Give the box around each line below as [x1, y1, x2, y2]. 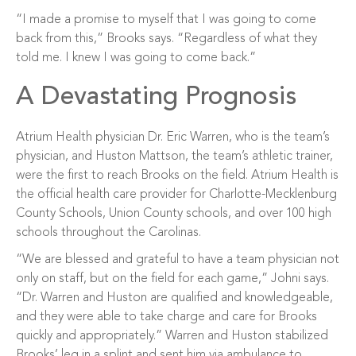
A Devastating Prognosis [16, 85, 296, 110]
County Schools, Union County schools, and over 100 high [16, 207, 331, 220]
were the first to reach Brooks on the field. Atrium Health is [16, 169, 339, 182]
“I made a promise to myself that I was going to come [16, 14, 316, 26]
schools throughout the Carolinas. [16, 226, 201, 239]
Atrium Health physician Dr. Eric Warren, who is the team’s [16, 131, 330, 144]
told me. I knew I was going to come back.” [16, 52, 256, 64]
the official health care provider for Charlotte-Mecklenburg [16, 188, 337, 201]
